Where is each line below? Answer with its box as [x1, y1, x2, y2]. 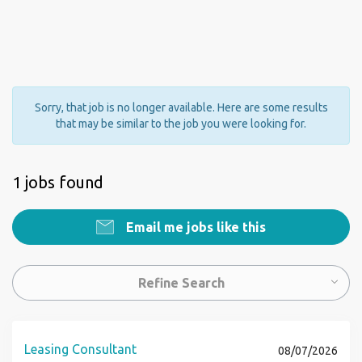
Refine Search [137, 276, 225, 290]
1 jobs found [12, 173, 103, 192]
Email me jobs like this [123, 220, 266, 234]
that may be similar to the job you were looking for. [56, 117, 306, 130]
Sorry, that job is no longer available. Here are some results [34, 101, 328, 114]
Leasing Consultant [24, 342, 137, 356]
